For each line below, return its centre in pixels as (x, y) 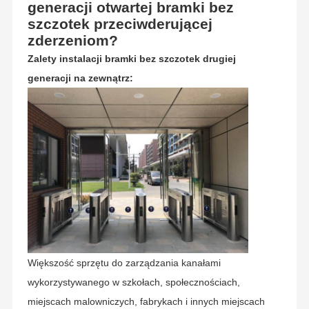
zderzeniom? (72, 41)
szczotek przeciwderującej (120, 24)
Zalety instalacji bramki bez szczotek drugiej (131, 59)
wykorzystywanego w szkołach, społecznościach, (133, 282)
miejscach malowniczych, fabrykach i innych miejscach (146, 302)
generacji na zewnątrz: (80, 78)
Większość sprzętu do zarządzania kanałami (124, 263)
